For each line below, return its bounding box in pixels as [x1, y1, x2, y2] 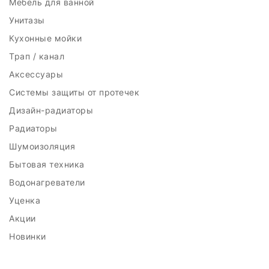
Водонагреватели [9, 177, 88, 187]
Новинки [9, 231, 49, 241]
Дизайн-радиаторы [9, 105, 96, 115]
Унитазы [9, 15, 47, 25]
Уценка [9, 195, 43, 205]
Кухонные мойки [9, 33, 85, 43]
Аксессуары [9, 69, 66, 79]
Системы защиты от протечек [9, 87, 142, 97]
